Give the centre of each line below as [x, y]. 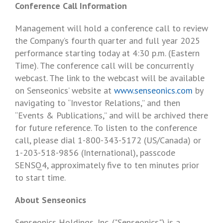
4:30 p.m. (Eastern [166, 53]
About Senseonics [51, 200]
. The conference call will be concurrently [115, 65]
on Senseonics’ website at [64, 90]
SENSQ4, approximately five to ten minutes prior [107, 165]
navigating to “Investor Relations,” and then [98, 103]
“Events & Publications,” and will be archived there [111, 115]
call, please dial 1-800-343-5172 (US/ [87, 140]
